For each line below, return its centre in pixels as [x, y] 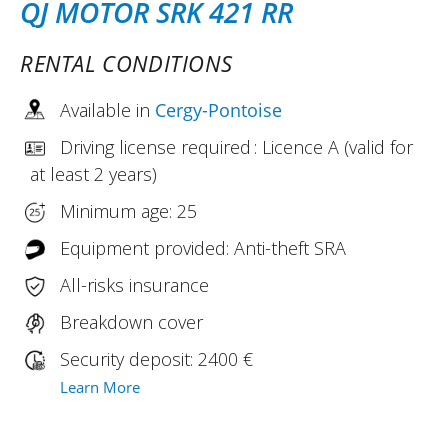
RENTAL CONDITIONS [126, 62]
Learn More [100, 386]
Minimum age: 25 [128, 210]
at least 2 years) [93, 173]
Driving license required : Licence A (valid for [236, 146]
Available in [107, 109]
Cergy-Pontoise [218, 109]
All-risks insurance [134, 284]
